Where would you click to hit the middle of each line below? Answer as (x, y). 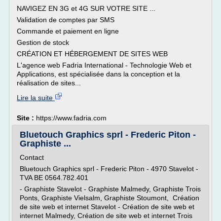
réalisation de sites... (49, 83)
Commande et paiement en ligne (68, 31)
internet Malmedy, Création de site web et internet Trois (106, 216)
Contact (32, 157)
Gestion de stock (43, 42)
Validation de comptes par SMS (66, 20)
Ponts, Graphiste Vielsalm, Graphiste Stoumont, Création (110, 198)
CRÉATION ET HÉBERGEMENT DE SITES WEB (92, 54)
